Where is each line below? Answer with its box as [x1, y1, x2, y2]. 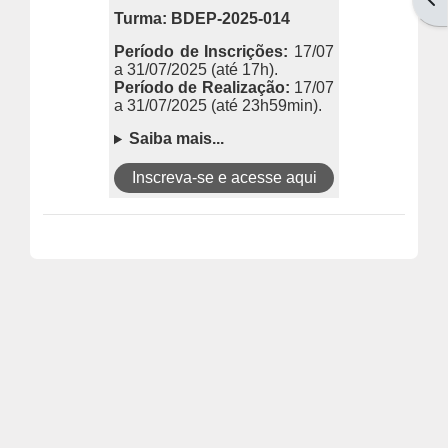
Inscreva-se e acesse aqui [131, 169, 317, 187]
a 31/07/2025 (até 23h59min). [114, 97, 322, 115]
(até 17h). [211, 61, 278, 79]
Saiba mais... [129, 130, 225, 148]
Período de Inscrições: [114, 43, 289, 61]
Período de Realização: [114, 79, 294, 97]
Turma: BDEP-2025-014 [114, 9, 290, 27]
